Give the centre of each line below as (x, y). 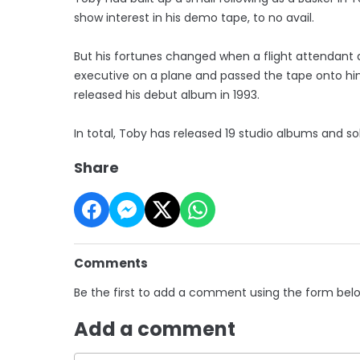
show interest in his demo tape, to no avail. (194, 17)
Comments (111, 263)
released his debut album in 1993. (167, 94)
